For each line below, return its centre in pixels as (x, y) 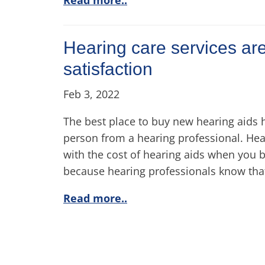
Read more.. (95, 198)
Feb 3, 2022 (91, 94)
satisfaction (108, 69)
